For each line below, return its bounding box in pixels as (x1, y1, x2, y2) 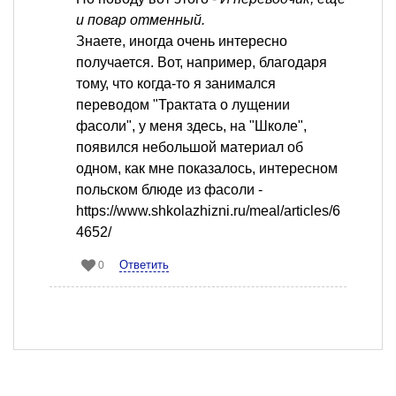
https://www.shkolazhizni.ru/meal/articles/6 (76, 202, 340, 218)
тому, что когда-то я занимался (76, 75, 276, 91)
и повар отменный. (76, 11, 205, 27)
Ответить (119, 257, 169, 271)
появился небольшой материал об (76, 139, 303, 155)
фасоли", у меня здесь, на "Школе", (76, 118, 307, 133)
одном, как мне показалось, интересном (76, 160, 338, 176)
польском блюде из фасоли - (76, 181, 263, 197)
